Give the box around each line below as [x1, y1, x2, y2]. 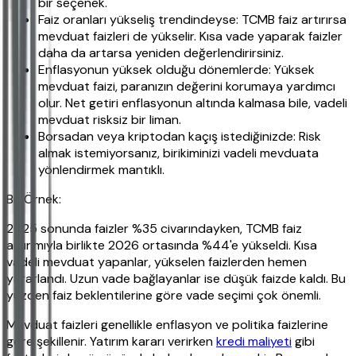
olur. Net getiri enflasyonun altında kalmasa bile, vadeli [38, 94, 347, 111]
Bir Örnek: [6, 190, 61, 207]
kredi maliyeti [216, 332, 292, 350]
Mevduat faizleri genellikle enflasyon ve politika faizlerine [6, 315, 328, 333]
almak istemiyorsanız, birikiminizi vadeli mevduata [38, 144, 319, 161]
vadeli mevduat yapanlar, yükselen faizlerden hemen [6, 253, 307, 270]
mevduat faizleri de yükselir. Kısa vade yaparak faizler [38, 27, 342, 44]
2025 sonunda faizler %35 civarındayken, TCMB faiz [6, 219, 302, 237]
